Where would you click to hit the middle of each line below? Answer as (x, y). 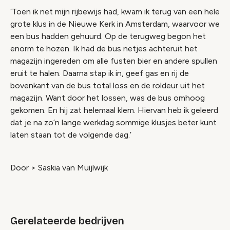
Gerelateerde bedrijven (67, 221)
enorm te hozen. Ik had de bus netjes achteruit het (104, 48)
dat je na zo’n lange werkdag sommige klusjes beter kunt (113, 122)
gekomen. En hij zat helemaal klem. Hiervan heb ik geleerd (114, 110)
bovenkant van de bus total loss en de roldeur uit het (108, 85)
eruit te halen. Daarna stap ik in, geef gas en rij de (100, 73)
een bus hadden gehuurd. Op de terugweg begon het (108, 36)
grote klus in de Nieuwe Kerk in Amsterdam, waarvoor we (115, 24)
